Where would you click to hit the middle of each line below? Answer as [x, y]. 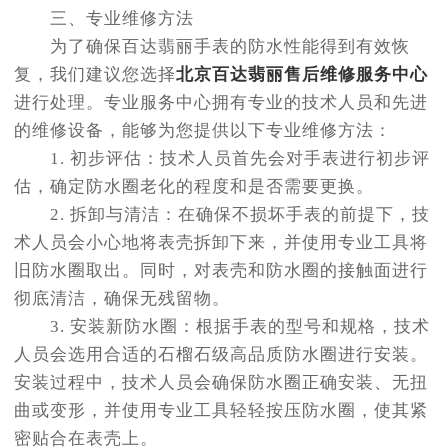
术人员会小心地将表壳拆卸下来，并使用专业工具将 [221, 242]
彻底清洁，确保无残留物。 [122, 298]
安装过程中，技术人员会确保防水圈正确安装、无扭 [221, 382]
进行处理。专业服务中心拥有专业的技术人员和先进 [221, 102]
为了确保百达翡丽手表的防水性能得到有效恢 [212, 46]
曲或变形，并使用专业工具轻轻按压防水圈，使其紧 [221, 410]
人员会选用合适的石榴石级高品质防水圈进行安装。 [221, 354]
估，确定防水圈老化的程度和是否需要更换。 [194, 186]
